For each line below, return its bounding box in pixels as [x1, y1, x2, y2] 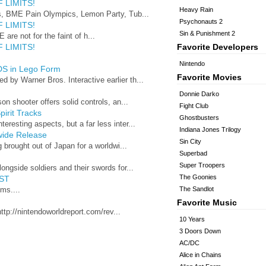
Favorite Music [177, 198, 237, 207]
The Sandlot [179, 185, 214, 192]
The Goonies [179, 173, 217, 180]
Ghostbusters [179, 114, 219, 121]
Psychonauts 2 [179, 18, 223, 25]
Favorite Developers [177, 42, 258, 52]
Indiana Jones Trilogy [179, 126, 241, 133]
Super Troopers [179, 161, 225, 169]
